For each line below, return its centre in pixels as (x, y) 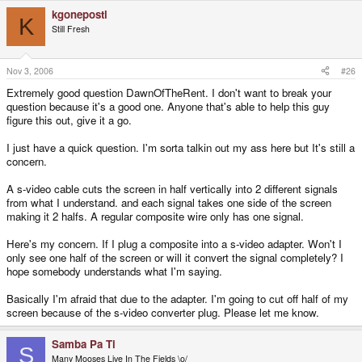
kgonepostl (80, 15)
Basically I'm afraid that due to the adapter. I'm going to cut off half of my (177, 298)
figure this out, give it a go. (69, 120)
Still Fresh (71, 29)
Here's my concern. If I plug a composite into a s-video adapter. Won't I (174, 243)
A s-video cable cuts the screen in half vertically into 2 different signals (172, 188)
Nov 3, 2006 (30, 70)
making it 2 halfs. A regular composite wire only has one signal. (155, 216)
